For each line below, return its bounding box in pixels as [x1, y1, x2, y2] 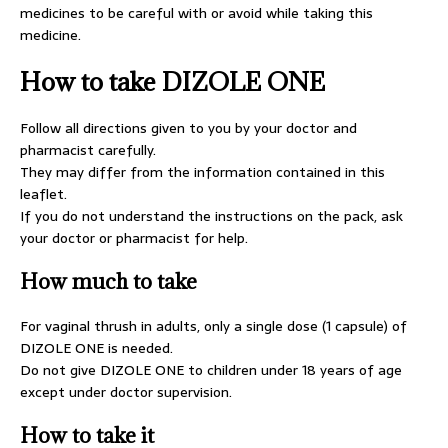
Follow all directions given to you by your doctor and [20, 117, 357, 139]
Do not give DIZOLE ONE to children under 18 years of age [20, 359, 402, 381]
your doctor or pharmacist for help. [20, 227, 248, 249]
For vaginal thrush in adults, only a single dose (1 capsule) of [20, 315, 407, 337]
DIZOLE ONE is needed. [20, 337, 173, 359]
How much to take [20, 268, 197, 295]
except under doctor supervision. [20, 381, 232, 403]
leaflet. [20, 183, 67, 205]
